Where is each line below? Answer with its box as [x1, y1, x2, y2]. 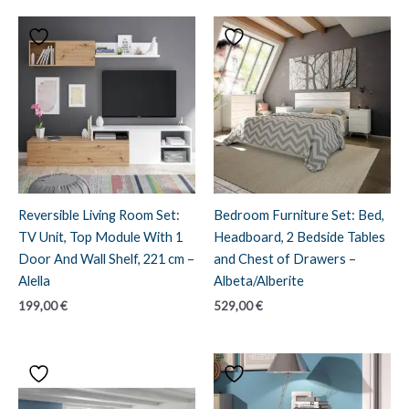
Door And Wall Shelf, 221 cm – [18, 250, 194, 267]
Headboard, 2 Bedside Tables [214, 228, 385, 245]
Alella [18, 272, 50, 288]
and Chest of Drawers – [214, 250, 356, 267]
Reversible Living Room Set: [18, 206, 180, 223]
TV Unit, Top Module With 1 [18, 228, 183, 245]
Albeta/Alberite [214, 272, 304, 288]
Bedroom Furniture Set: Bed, [214, 206, 384, 223]
